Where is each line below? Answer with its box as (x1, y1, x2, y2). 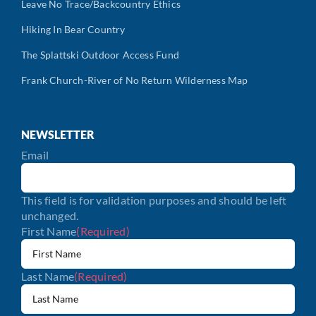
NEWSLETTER (21, 127, 95, 141)
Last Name (21, 269, 75, 283)
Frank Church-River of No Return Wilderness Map (21, 73, 248, 86)
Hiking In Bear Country (21, 23, 126, 35)
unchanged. (21, 208, 79, 222)
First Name (21, 224, 77, 238)
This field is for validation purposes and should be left (21, 193, 287, 207)
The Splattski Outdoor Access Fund (21, 48, 179, 61)
